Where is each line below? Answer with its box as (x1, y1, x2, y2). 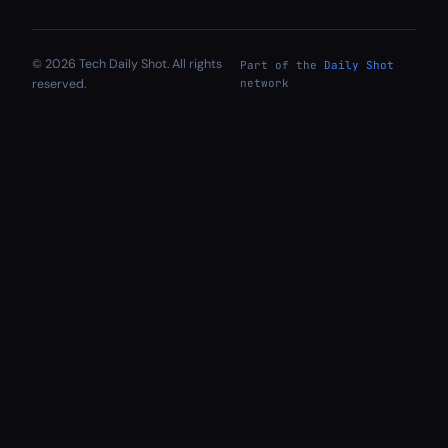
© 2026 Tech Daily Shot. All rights (32, 56, 222, 72)
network (239, 76, 289, 90)
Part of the (239, 58, 324, 72)
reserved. (32, 76, 86, 92)
